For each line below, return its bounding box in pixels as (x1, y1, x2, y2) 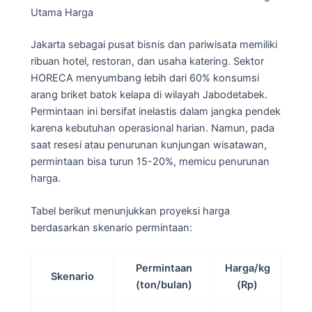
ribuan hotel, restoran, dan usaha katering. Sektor (31, 54, 264, 68)
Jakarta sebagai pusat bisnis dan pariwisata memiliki (31, 38, 277, 51)
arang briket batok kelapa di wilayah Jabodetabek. (31, 88, 267, 101)
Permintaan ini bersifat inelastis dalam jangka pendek (31, 104, 281, 118)
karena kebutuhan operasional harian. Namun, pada (31, 121, 274, 134)
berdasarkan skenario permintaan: (31, 221, 192, 235)
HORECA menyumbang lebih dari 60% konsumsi (31, 71, 259, 84)
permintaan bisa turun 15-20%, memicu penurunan (31, 155, 270, 168)
